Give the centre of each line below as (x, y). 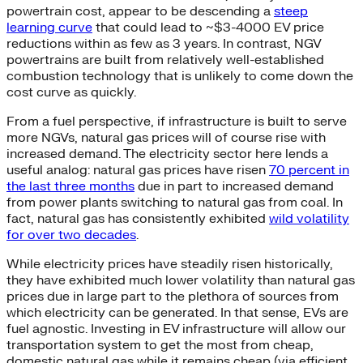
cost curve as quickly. (71, 92)
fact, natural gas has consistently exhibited (138, 218)
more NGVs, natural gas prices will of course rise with (166, 137)
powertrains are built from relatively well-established (165, 60)
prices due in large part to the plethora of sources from (173, 296)
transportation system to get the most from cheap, (160, 345)
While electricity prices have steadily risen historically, (170, 264)
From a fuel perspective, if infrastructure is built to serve (177, 121)
